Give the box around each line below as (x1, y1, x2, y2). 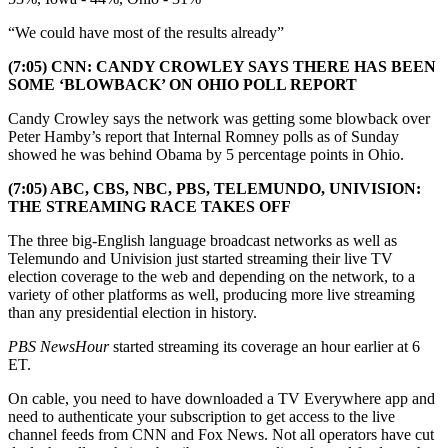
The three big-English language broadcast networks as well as (8, 231, 397, 249)
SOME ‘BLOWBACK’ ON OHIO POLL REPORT (8, 75, 357, 93)
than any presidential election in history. (8, 303, 257, 321)
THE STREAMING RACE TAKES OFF (8, 197, 291, 215)
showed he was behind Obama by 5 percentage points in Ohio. (8, 145, 404, 163)
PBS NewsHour (8, 337, 109, 355)
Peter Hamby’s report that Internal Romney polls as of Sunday (8, 127, 399, 145)
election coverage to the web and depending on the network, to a (8, 267, 415, 285)
